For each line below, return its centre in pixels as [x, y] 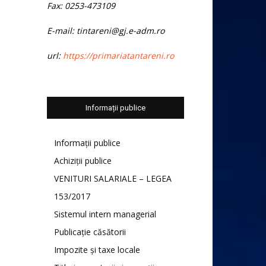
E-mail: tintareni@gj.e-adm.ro [106, 30]
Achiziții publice [83, 160]
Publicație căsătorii [90, 232]
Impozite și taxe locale [97, 249]
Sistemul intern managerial [105, 214]
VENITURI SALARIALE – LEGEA [113, 178]
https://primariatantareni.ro [118, 55]
